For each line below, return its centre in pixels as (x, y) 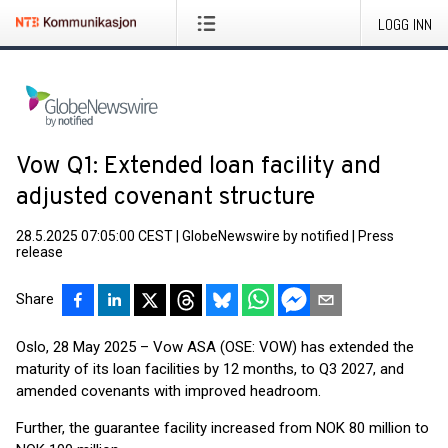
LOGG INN (405, 24)
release (39, 252)
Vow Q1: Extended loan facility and (198, 167)
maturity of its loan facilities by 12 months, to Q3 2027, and (210, 369)
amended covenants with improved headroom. (168, 391)
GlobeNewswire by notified (265, 236)
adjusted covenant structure (165, 198)
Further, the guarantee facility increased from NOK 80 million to (222, 428)
